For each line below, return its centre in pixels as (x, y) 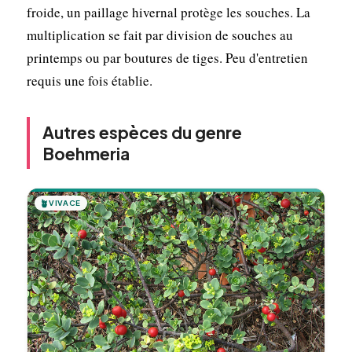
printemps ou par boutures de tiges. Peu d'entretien (167, 57)
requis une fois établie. (89, 80)
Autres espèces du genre (142, 132)
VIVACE (65, 202)
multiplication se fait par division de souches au (159, 35)
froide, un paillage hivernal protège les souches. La (168, 12)
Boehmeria (86, 153)
